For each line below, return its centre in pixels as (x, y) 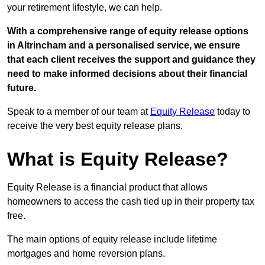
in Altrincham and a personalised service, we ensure (124, 46)
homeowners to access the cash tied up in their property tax (131, 202)
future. (22, 88)
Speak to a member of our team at (79, 112)
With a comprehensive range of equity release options (128, 31)
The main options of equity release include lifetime (112, 240)
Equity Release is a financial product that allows (107, 188)
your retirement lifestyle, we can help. (85, 8)
